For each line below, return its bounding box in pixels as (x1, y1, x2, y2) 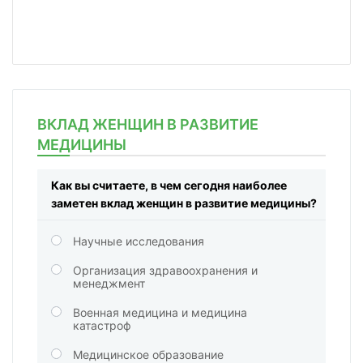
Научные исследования (73, 233, 204, 248)
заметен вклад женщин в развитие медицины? (51, 195, 317, 210)
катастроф (73, 318, 131, 332)
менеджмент (73, 275, 145, 290)
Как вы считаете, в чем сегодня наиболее (51, 177, 287, 192)
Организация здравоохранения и (73, 263, 258, 277)
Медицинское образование (73, 347, 224, 361)
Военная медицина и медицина (73, 305, 247, 319)
